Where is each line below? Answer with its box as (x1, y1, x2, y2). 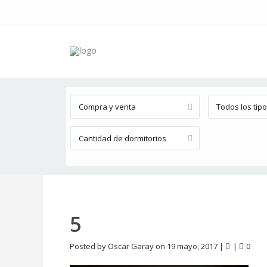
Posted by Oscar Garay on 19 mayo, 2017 (70, 241, 218, 252)
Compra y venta (79, 101, 136, 112)
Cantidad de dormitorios (79, 133, 166, 144)
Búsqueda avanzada (79, 60, 161, 72)
